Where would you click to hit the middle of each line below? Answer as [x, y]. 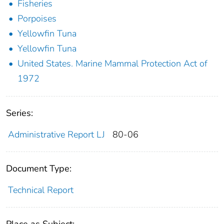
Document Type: [39, 168]
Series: [19, 113]
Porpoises [37, 18]
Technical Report [40, 190]
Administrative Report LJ [56, 134]
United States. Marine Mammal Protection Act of [112, 63]
